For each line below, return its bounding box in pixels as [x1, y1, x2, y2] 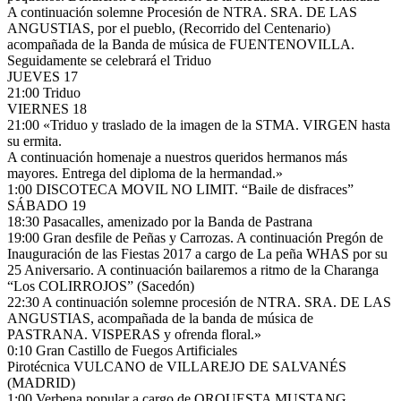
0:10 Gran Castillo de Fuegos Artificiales [7, 342, 237, 358]
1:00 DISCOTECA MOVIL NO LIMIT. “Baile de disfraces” [7, 181, 354, 197]
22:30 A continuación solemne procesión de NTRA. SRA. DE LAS [7, 294, 391, 310]
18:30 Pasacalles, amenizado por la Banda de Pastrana [7, 213, 312, 229]
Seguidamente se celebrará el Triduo [7, 52, 211, 68]
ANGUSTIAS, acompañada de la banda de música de [7, 310, 313, 326]
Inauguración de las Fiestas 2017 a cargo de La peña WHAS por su [7, 245, 388, 261]
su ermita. [7, 132, 62, 149]
